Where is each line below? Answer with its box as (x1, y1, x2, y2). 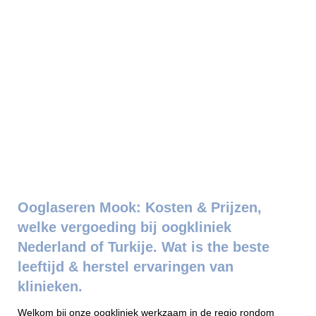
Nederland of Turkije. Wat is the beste (18, 239, 269, 255)
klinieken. (18, 279, 83, 294)
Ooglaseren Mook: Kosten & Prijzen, (18, 200, 262, 215)
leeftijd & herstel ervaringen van (18, 259, 233, 274)
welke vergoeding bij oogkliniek (18, 219, 231, 235)
